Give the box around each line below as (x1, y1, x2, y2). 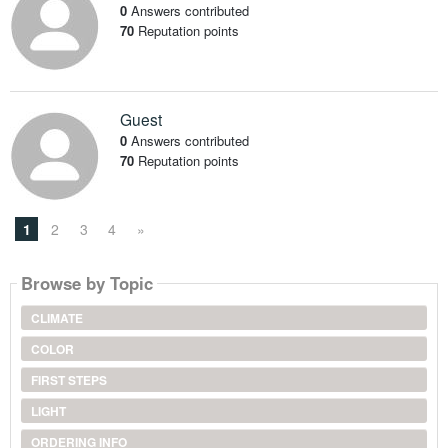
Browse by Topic (20, 271, 153, 296)
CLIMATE (30, 308, 83, 327)
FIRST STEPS (30, 370, 107, 389)
